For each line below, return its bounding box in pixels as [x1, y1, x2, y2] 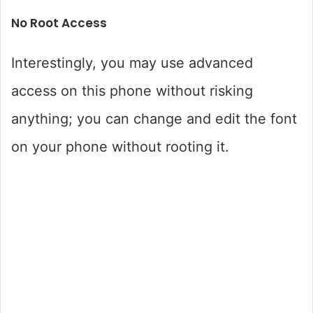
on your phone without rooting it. [11, 138, 229, 155]
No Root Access [11, 14, 107, 31]
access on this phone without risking [11, 82, 253, 99]
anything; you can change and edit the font [11, 110, 297, 127]
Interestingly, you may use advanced [11, 54, 253, 71]
